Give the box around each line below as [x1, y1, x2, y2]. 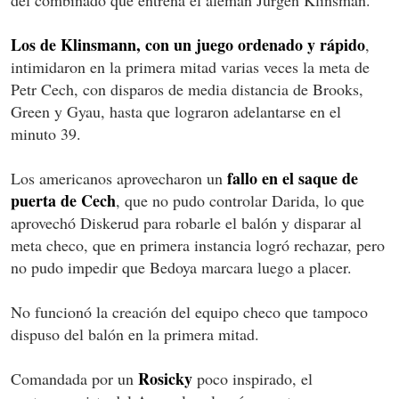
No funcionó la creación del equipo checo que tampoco [11, 300, 368, 322]
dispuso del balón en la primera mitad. [11, 322, 259, 345]
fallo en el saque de [223, 166, 358, 190]
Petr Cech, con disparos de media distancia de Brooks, [11, 77, 363, 100]
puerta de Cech [11, 188, 116, 212]
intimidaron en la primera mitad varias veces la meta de [11, 55, 370, 77]
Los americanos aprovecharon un [11, 167, 223, 189]
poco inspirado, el [192, 367, 313, 389]
